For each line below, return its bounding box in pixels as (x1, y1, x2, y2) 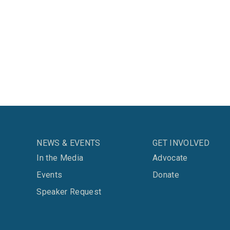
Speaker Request (36, 187, 102, 197)
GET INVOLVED (152, 138, 209, 148)
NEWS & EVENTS (36, 138, 101, 148)
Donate (152, 170, 180, 180)
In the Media (36, 153, 84, 163)
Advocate (152, 153, 188, 163)
